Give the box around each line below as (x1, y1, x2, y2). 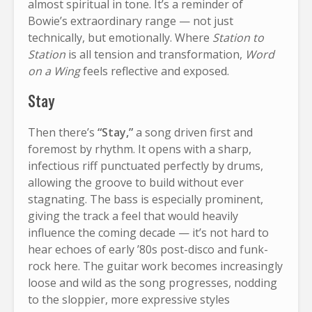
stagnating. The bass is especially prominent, (28, 191, 263, 207)
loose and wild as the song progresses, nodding (28, 274, 277, 290)
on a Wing (28, 63, 80, 79)
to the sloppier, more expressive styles (28, 291, 230, 307)
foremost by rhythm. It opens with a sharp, (28, 141, 251, 157)
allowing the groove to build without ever (28, 174, 244, 190)
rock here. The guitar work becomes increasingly (28, 258, 283, 274)
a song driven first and (133, 124, 253, 140)
